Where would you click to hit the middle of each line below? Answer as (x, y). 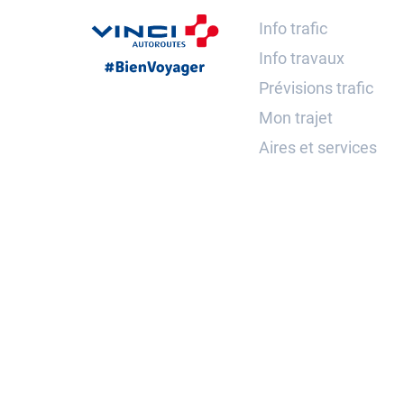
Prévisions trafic (316, 88)
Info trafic (293, 28)
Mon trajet (296, 118)
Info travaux (302, 58)
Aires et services (318, 147)
